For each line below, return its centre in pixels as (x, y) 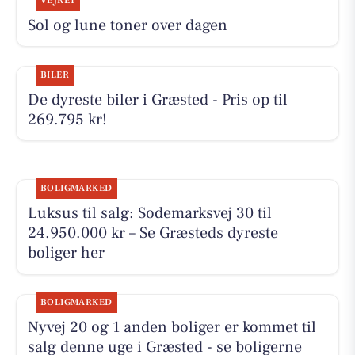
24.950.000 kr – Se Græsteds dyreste (153, 233)
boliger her (66, 253)
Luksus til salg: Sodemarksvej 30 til (149, 214)
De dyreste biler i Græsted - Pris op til (157, 99)
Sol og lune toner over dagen (127, 25)
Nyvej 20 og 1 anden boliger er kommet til (172, 328)
